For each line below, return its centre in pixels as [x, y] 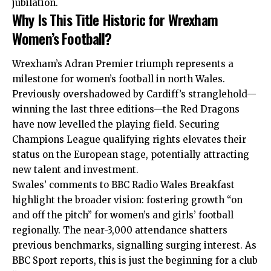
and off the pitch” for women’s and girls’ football [123, 215]
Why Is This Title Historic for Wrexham [115, 20]
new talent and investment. [75, 169]
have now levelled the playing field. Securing [116, 124]
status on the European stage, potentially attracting [131, 154]
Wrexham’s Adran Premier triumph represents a [123, 64]
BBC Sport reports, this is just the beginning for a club [135, 260]
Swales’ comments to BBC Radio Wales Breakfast [123, 184]
